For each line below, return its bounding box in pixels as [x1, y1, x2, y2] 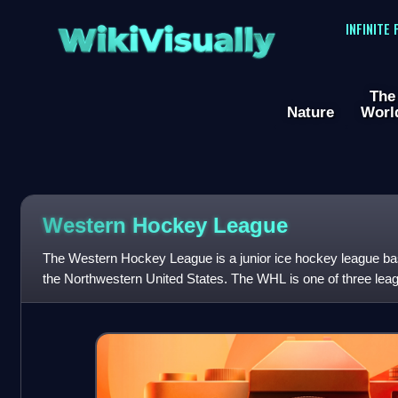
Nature [287, 103, 334, 122]
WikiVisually [52, 10, 281, 59]
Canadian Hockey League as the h [42, 291, 243, 307]
